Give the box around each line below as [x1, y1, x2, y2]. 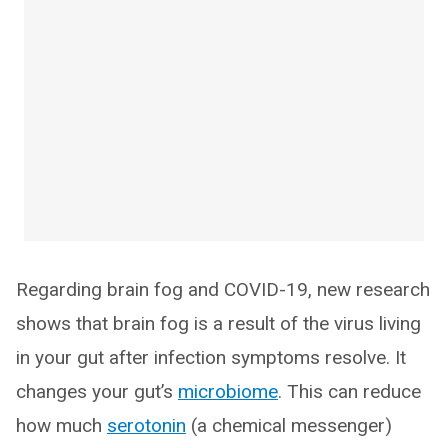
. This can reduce [278, 380, 421, 404]
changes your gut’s [16, 380, 178, 404]
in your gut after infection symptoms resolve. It [16, 346, 406, 370]
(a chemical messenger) [186, 414, 392, 438]
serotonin [107, 414, 186, 438]
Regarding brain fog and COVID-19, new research [16, 278, 430, 302]
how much [16, 414, 107, 438]
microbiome [178, 380, 278, 404]
